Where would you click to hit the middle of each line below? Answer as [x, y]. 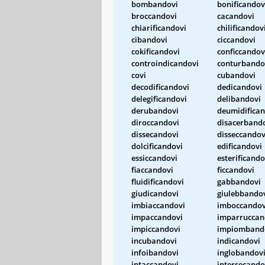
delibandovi [239, 98]
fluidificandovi [158, 181]
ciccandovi [236, 39]
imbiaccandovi [158, 205]
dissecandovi [155, 134]
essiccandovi [154, 158]
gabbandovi [239, 181]
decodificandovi [160, 87]
